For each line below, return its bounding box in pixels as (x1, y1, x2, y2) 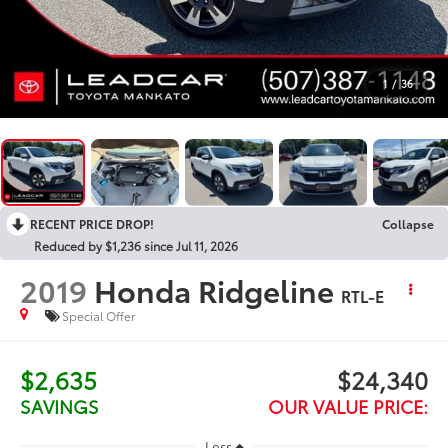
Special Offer (62, 307, 136, 325)
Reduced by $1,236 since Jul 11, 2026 (34, 236, 238, 254)
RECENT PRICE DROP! (30, 214, 154, 232)
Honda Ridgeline (94, 267, 335, 311)
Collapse (382, 214, 434, 232)
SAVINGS (20, 392, 100, 419)
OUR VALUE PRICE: (267, 392, 428, 419)
